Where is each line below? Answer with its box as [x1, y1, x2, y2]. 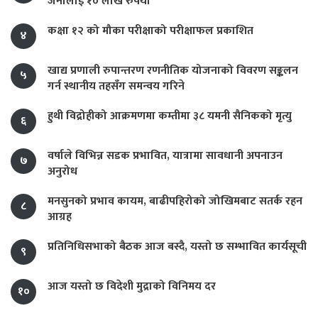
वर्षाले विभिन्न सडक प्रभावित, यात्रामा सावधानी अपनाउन [48, 146, 283, 166]
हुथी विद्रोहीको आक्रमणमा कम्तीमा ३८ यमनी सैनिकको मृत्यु [48, 106, 292, 126]
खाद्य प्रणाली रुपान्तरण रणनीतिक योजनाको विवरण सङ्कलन [48, 61, 298, 81]
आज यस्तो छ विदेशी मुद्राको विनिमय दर [48, 277, 216, 297]
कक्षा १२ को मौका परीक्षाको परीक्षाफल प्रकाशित [48, 21, 253, 41]
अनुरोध [48, 162, 77, 182]
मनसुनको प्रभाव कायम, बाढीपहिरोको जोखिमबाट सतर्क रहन [48, 192, 302, 212]
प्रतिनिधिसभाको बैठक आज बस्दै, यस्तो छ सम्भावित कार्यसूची [48, 237, 307, 257]
